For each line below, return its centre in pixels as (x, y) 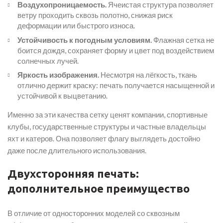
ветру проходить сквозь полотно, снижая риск (95, 15)
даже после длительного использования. (77, 150)
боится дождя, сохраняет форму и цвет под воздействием (116, 50)
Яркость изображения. (58, 75)
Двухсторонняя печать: (73, 173)
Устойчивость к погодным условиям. (85, 40)
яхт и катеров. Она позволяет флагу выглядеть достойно (104, 138)
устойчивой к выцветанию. (62, 96)
